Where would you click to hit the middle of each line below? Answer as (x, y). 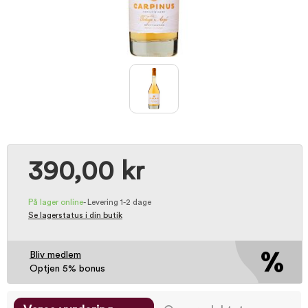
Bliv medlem (55, 255)
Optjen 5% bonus (67, 269)
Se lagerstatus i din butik (75, 215)
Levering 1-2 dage (119, 202)
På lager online (56, 202)
